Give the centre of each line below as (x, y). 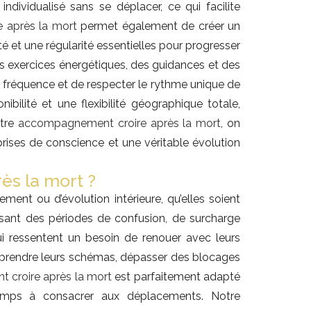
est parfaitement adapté (176, 277)
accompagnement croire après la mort (119, 124)
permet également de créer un (159, 26)
